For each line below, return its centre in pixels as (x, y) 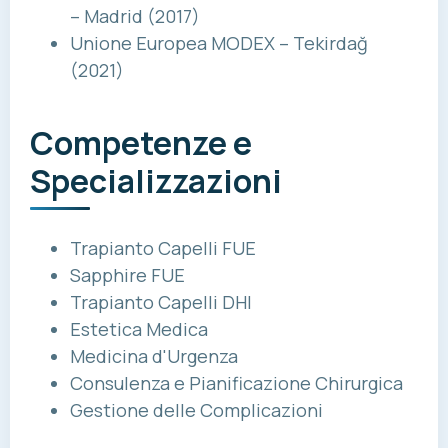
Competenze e (141, 143)
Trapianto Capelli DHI (161, 302)
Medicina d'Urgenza (154, 356)
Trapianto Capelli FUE (163, 248)
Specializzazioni (156, 181)
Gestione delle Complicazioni (196, 410)
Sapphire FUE (127, 275)
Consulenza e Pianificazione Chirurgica (236, 383)
